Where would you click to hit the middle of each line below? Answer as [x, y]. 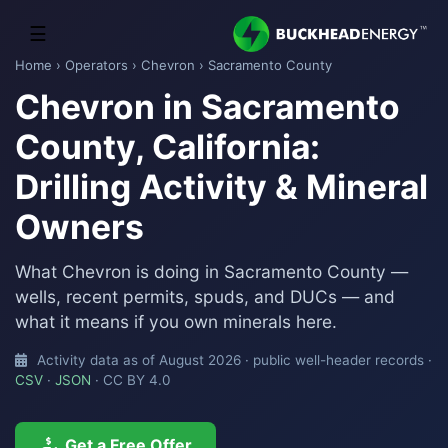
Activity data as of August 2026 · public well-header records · [234, 360]
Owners [79, 226]
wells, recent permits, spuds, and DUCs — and [205, 296]
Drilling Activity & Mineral [221, 186]
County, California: [167, 146]
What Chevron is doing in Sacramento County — [211, 271]
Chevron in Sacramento [207, 106]
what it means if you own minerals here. [176, 321]
